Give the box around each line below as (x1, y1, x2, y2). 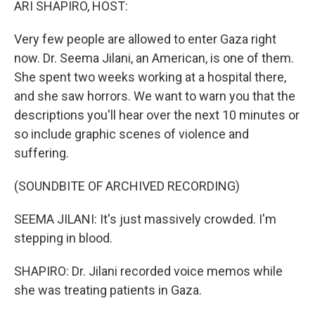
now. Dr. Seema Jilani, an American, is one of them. (14, 51, 294, 65)
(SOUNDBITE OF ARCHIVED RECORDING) (14, 179, 240, 193)
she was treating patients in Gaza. (14, 283, 202, 297)
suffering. (14, 146, 69, 160)
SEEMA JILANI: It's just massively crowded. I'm (14, 212, 276, 226)
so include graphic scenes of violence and (14, 127, 249, 141)
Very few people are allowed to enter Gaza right (14, 32, 276, 46)
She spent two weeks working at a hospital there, (14, 70, 286, 84)
